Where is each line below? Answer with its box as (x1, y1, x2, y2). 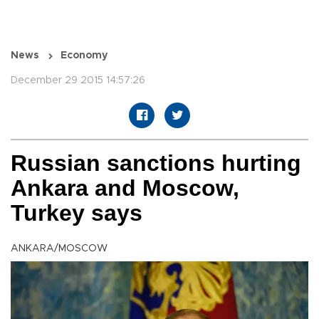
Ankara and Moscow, (11, 175, 239, 202)
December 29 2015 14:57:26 (11, 75, 145, 86)
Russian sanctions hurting (11, 150, 301, 177)
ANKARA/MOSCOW (11, 244, 108, 254)
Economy (61, 51, 108, 61)
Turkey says (11, 200, 142, 226)
